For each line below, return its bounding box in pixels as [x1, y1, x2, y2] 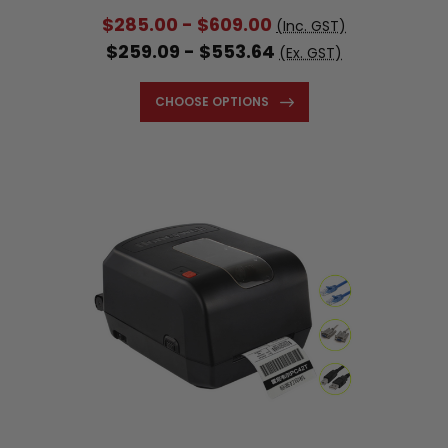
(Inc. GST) [276, 15, 346, 36]
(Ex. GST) [279, 42, 342, 63]
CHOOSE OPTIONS [154, 92, 269, 110]
